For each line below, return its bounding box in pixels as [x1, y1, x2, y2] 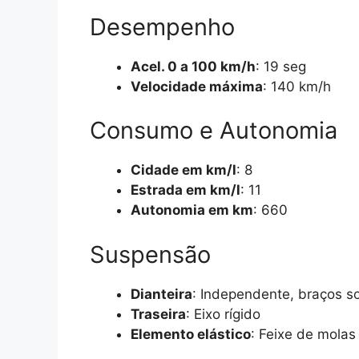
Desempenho [90, 12, 235, 41]
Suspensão [90, 240, 211, 268]
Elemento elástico [131, 325, 251, 342]
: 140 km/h [263, 78, 331, 95]
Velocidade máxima [131, 78, 263, 95]
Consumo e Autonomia [90, 116, 337, 145]
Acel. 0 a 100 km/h [131, 58, 256, 75]
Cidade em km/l [131, 162, 236, 179]
